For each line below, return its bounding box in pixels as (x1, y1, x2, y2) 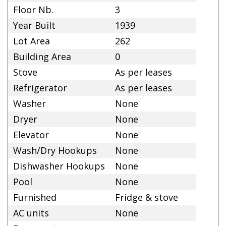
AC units (13, 206, 49, 219)
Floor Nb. (13, 3, 53, 16)
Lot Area (13, 34, 50, 47)
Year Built (13, 19, 55, 31)
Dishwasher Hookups (13, 159, 105, 172)
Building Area (13, 50, 71, 63)
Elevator (13, 128, 49, 141)
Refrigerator (13, 81, 67, 94)
